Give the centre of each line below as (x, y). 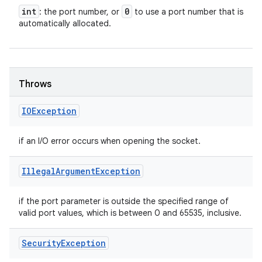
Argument (75, 171)
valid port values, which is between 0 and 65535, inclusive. (130, 213)
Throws (35, 84)
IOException (49, 111)
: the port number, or (80, 12)
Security (41, 243)
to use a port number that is (188, 12)
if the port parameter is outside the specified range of (124, 201)
